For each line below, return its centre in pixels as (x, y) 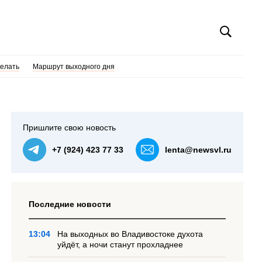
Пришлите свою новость (70, 127)
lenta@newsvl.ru (198, 150)
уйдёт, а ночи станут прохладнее (120, 244)
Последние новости (70, 204)
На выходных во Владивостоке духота (130, 234)
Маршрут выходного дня (73, 67)
